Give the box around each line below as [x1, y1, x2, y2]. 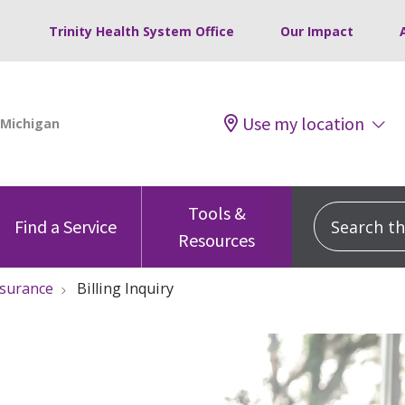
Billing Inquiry [77, 278, 174, 298]
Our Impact [280, 23, 353, 40]
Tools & [187, 201, 246, 224]
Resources [178, 228, 256, 251]
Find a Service [14, 214, 118, 238]
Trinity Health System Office [49, 23, 234, 40]
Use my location [242, 111, 364, 135]
